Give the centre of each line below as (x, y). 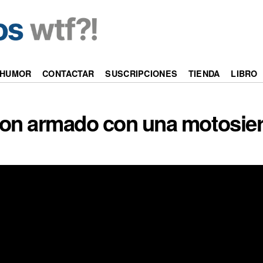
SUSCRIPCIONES (141, 74)
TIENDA (204, 74)
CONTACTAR (68, 74)
